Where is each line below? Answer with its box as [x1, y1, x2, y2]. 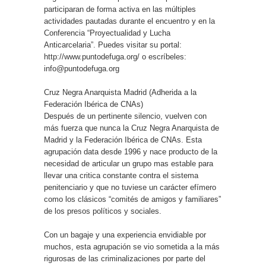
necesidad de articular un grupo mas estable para [44, 159, 213, 168]
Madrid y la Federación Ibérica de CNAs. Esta [44, 135, 202, 144]
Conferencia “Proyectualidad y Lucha [44, 28, 170, 37]
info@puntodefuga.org [44, 64, 119, 73]
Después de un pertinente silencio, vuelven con [44, 112, 207, 121]
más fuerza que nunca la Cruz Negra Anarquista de [44, 123, 219, 132]
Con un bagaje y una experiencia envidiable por [44, 230, 206, 239]
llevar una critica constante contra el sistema [44, 171, 198, 180]
